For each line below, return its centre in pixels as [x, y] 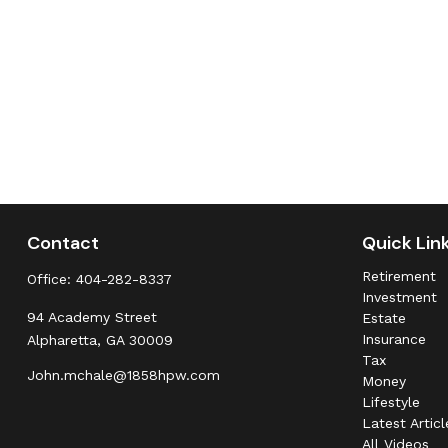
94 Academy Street [91, 316]
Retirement [399, 275]
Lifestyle [391, 401]
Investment [400, 296]
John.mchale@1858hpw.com [123, 374]
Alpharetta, [63, 339]
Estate [384, 317]
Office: [51, 278]
